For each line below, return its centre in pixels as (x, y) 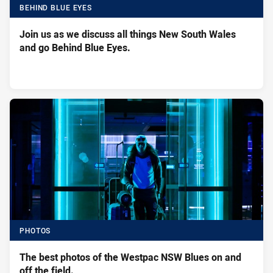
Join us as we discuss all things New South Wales (128, 34)
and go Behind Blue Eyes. (91, 48)
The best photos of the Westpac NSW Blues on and (130, 257)
